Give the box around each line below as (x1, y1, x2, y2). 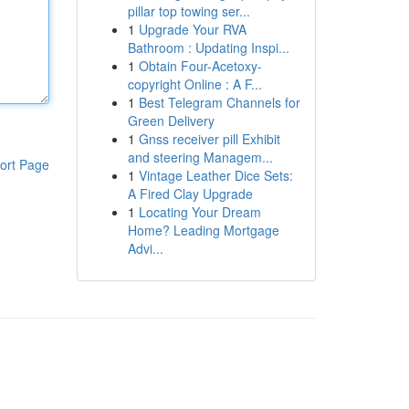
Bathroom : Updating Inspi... (127, 38, 289, 57)
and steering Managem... (127, 148, 273, 166)
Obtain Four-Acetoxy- (138, 57, 262, 75)
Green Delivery (127, 111, 215, 130)
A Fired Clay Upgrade (127, 184, 253, 203)
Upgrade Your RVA (138, 20, 246, 38)
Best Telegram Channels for (138, 93, 300, 111)
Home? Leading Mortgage (127, 221, 279, 239)
